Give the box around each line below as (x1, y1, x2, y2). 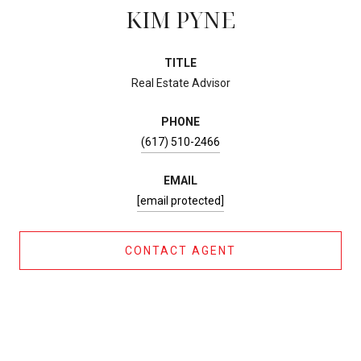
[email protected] (137, 193, 224, 207)
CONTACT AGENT (125, 243, 236, 257)
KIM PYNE (126, 3, 235, 35)
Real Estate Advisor (131, 76, 230, 89)
